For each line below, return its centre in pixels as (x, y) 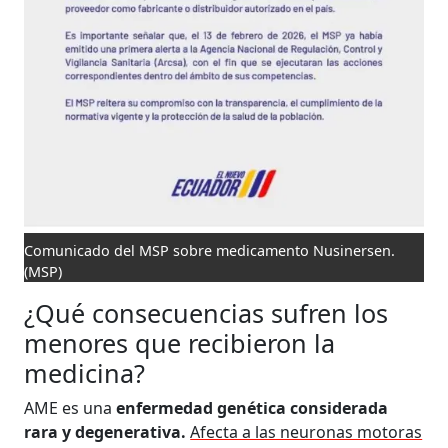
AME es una (70, 408)
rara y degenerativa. (105, 432)
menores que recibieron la (180, 343)
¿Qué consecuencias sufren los (206, 313)
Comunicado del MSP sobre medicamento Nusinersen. (210, 251)
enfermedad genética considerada (252, 408)
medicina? (85, 373)
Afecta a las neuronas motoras (306, 432)
